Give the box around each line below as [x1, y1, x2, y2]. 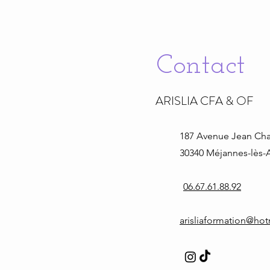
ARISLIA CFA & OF [155, 92, 253, 110]
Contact [156, 52, 245, 80]
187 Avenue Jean [180, 130, 254, 142]
